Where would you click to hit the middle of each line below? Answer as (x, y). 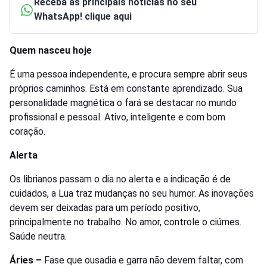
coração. (27, 132)
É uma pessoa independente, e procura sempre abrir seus (128, 74)
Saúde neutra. (38, 237)
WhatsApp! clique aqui (83, 17)
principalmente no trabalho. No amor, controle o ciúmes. (125, 222)
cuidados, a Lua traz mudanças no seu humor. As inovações (132, 194)
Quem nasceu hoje (51, 51)
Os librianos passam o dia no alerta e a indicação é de (120, 179)
